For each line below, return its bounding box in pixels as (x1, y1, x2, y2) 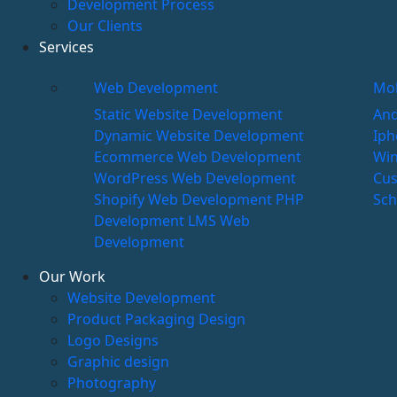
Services (39, 36, 94, 57)
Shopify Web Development (94, 189, 276, 209)
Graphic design (67, 351, 169, 371)
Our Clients (67, 15, 143, 35)
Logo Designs (67, 330, 159, 350)
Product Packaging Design (67, 308, 245, 329)
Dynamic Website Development (94, 125, 304, 145)
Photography (67, 372, 156, 393)
